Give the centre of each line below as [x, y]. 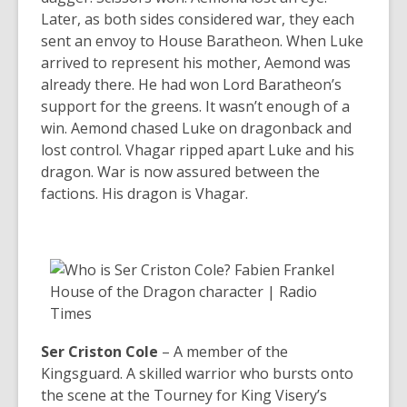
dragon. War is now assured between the [180, 171]
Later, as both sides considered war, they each [198, 19]
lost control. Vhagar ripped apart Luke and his [198, 149]
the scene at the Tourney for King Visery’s [184, 395]
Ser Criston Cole [99, 351]
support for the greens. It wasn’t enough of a [195, 106]
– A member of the [223, 351]
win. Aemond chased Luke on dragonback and [196, 128]
